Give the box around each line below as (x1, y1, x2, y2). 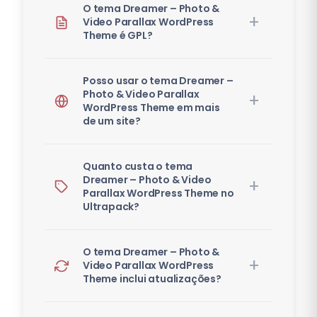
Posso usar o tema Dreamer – (83, 74, 234, 88)
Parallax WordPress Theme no (83, 186, 234, 201)
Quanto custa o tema (83, 159, 193, 174)
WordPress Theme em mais (83, 100, 220, 115)
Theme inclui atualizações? (83, 272, 221, 287)
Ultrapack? (83, 200, 140, 214)
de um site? (83, 114, 141, 129)
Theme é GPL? (83, 28, 153, 43)
